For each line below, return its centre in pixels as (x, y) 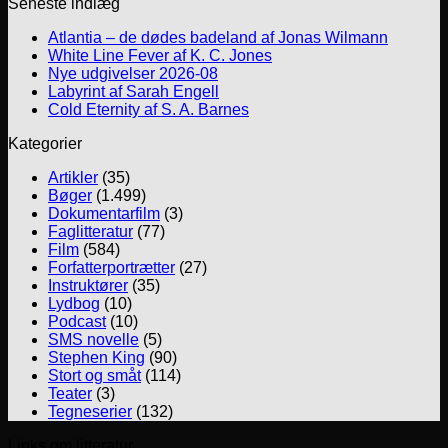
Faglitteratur (90, 232)
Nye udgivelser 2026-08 (133, 74)
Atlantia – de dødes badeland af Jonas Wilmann (218, 38)
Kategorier (45, 144)
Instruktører (88, 286)
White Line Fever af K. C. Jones (160, 56)
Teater (70, 394)
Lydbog (74, 304)
